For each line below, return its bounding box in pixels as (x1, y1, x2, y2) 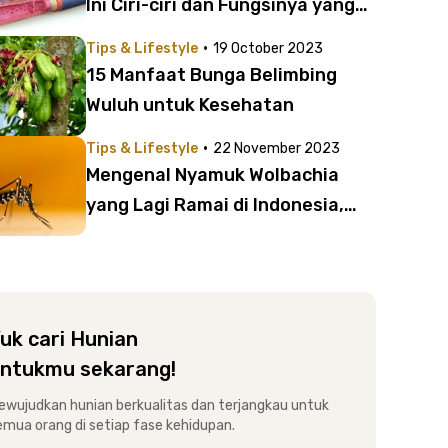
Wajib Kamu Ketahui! (86, 24, 263, 46)
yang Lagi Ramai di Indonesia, (86, 194, 344, 216)
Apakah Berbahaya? (86, 224, 263, 246)
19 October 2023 (213, 40, 323, 57)
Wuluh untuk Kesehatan (86, 94, 294, 116)
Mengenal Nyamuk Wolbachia (86, 164, 339, 186)
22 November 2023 (213, 140, 340, 157)
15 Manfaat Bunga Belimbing (86, 64, 337, 86)
